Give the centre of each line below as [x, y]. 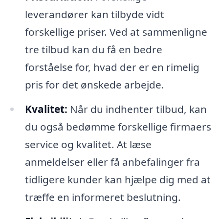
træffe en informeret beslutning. [103, 197]
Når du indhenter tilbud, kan [137, 109]
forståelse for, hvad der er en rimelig [112, 67]
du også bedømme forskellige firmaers [118, 127]
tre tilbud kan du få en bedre [93, 50]
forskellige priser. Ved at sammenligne [116, 32]
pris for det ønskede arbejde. [94, 85]
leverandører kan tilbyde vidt [94, 14]
